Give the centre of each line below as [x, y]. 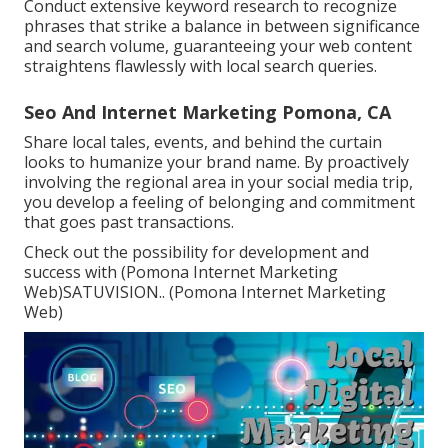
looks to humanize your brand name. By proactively [216, 162]
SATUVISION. [112, 292]
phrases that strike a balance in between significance [222, 26]
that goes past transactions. [129, 222]
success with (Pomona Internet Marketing [181, 272]
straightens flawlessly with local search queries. [200, 66]
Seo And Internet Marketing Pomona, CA [207, 112]
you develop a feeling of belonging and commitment [219, 202]
